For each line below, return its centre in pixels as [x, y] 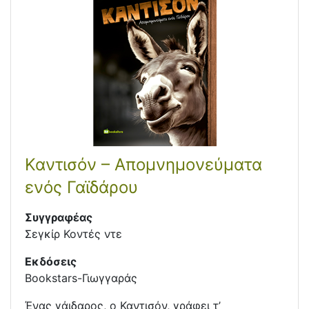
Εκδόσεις [51, 262]
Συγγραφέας [59, 218]
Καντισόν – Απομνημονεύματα [143, 165]
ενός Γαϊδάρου [81, 188]
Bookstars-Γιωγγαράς [81, 278]
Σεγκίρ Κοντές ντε [73, 234]
